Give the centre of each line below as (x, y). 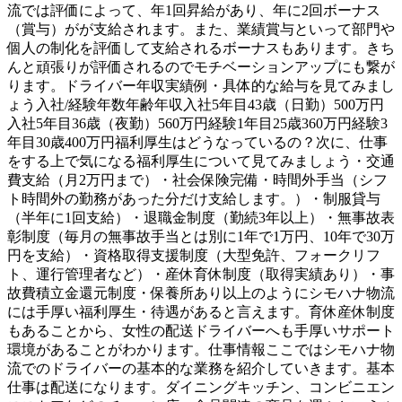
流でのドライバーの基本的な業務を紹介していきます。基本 (201, 369)
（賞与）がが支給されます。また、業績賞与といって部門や (201, 30)
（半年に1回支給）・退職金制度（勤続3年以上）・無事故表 (201, 218)
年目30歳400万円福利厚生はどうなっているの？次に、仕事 (197, 143)
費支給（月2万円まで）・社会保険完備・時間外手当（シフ (197, 180)
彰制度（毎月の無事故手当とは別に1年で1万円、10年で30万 (201, 237)
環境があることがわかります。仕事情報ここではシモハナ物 (201, 350)
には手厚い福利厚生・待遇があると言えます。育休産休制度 (201, 312)
